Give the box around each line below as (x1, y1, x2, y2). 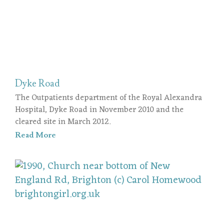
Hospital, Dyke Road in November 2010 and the (15, 102, 183, 117)
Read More (15, 129, 56, 140)
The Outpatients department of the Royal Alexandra (15, 90, 202, 105)
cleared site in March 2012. (15, 114, 110, 129)
